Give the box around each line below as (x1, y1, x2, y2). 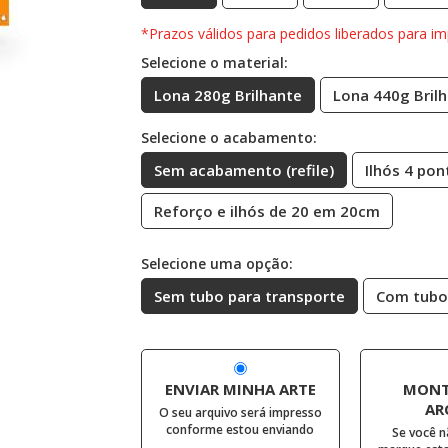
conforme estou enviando (166, 421, 315, 438)
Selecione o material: (140, 53, 288, 72)
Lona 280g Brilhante (153, 85, 302, 105)
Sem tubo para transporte (153, 286, 345, 306)
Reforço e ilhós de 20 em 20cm (153, 201, 380, 221)
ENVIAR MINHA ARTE (164, 379, 316, 399)
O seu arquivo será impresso (158, 404, 322, 421)
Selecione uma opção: (140, 254, 293, 273)
